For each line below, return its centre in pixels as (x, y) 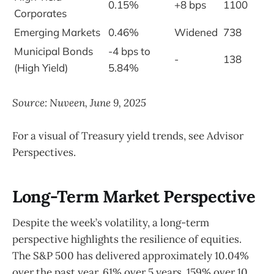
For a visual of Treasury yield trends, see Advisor (128, 135)
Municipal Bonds (54, 51)
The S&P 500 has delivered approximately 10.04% (131, 255)
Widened (196, 32)
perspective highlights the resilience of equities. (127, 239)
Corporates (40, 13)
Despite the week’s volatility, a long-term (111, 222)
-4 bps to (129, 51)
